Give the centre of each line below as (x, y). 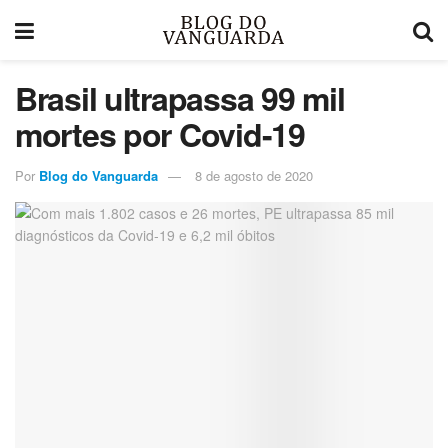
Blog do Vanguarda (98, 175)
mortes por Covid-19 (160, 134)
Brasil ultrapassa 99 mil (180, 98)
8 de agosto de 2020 (254, 175)
